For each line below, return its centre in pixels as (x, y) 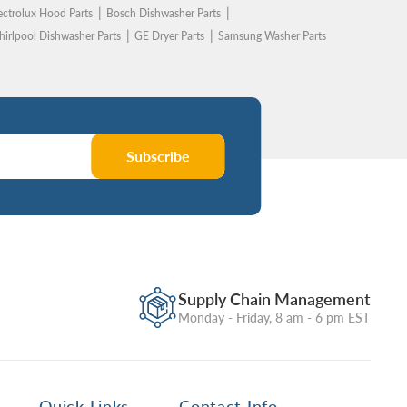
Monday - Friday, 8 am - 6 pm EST (273, 317)
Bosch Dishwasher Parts (163, 13)
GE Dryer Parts (169, 36)
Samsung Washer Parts (272, 36)
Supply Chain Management (274, 298)
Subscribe (159, 156)
